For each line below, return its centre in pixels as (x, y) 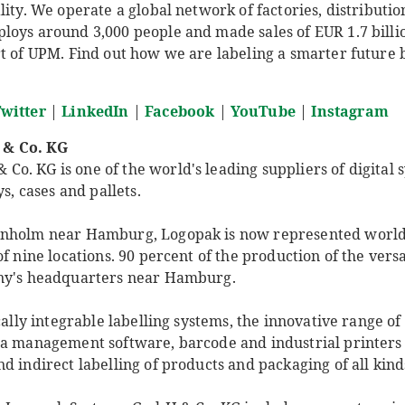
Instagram (350, 112)
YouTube (263, 112)
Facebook (180, 112)
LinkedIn (95, 112)
